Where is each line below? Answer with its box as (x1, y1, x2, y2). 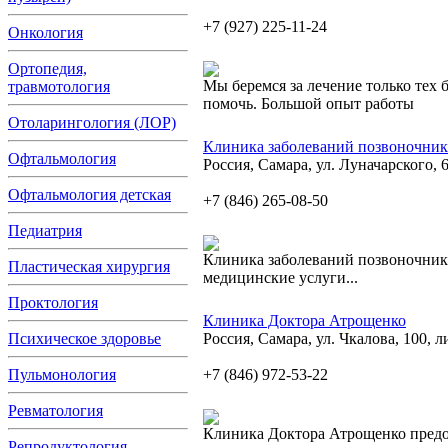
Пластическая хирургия (8, 258, 170, 275)
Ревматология (8, 402, 103, 419)
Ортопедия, (8, 60, 87, 77)
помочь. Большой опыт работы (203, 95, 414, 112)
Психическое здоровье (8, 330, 161, 347)
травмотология (8, 78, 110, 95)
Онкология (8, 24, 83, 41)
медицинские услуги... (203, 269, 358, 286)
